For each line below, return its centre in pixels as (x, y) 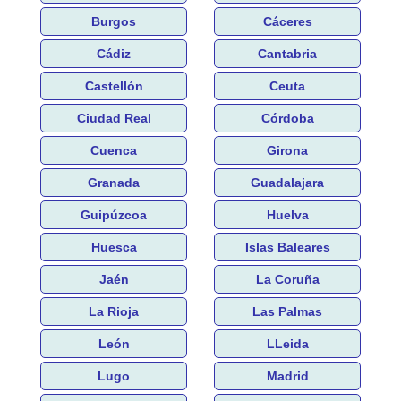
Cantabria (287, 53)
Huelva (287, 214)
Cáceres (287, 21)
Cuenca (114, 150)
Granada (114, 182)
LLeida (287, 343)
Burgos (114, 21)
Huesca (114, 247)
